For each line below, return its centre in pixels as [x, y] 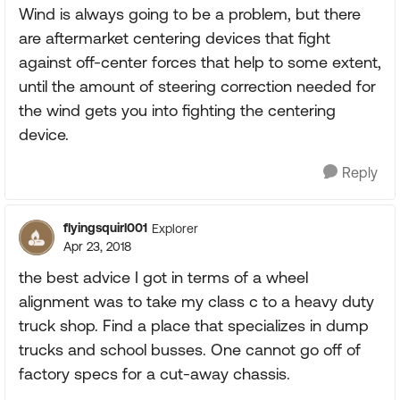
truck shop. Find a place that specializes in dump [194, 325]
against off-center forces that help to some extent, [200, 62]
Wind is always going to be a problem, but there [190, 14]
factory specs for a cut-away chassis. [154, 374]
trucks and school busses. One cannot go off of [190, 350]
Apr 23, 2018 [97, 246]
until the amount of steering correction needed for [197, 86]
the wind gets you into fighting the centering [177, 110]
